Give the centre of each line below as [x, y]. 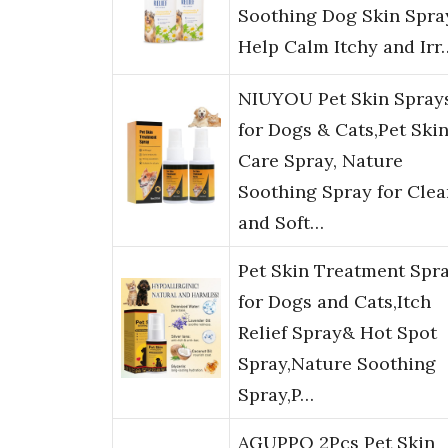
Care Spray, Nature [320, 161]
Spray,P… [276, 395]
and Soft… [281, 223]
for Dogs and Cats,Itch [334, 302]
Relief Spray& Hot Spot [337, 333]
